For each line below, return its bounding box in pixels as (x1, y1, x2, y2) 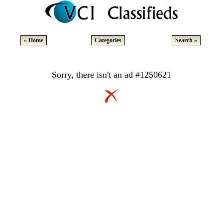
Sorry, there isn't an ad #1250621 (52, 70, 171, 80)
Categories (95, 37, 121, 44)
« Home (23, 37, 43, 44)
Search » (175, 37, 197, 44)
